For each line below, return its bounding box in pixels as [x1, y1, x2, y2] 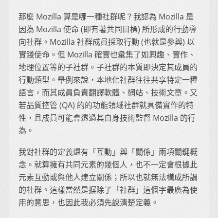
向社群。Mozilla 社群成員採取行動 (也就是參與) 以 [18, 36, 195, 47]
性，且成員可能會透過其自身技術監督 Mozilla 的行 [18, 112, 196, 123]
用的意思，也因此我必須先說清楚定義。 [18, 197, 159, 208]
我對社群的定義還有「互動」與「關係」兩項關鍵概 [18, 146, 198, 158]
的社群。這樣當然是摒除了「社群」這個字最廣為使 [18, 184, 198, 196]
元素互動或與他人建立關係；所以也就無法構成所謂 [18, 172, 198, 183]
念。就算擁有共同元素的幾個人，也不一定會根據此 [18, 159, 198, 170]
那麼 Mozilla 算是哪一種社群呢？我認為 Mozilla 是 [18, 11, 194, 22]
